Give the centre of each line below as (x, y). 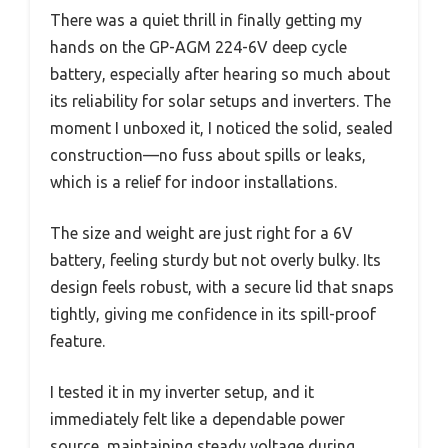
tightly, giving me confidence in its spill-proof (213, 314)
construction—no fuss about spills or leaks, (208, 155)
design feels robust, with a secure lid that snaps (222, 287)
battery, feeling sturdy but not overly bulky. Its (215, 260)
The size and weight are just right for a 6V (201, 233)
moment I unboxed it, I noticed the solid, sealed (221, 128)
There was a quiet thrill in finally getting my (206, 20)
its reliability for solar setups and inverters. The (220, 101)
